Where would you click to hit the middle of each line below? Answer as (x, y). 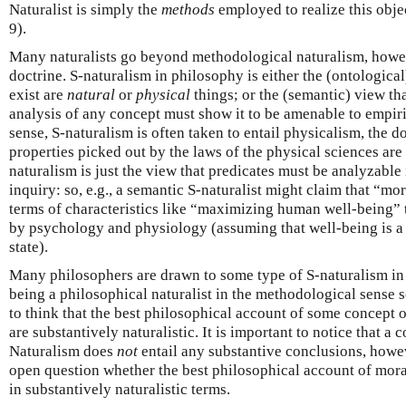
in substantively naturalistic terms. (120, 389)
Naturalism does (63, 351)
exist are (38, 95)
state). (29, 247)
